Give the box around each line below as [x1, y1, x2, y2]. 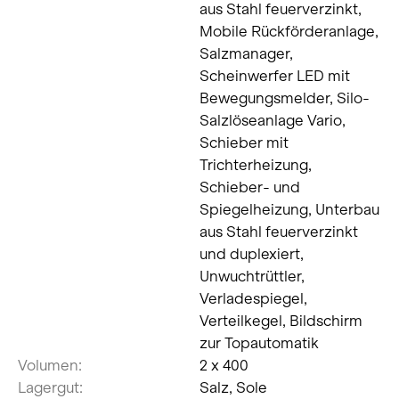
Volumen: [18, 355, 82, 374]
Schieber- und [199, 177, 300, 196]
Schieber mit [199, 133, 289, 151]
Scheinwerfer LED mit [199, 66, 350, 85]
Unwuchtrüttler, [199, 266, 305, 285]
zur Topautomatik [199, 333, 319, 352]
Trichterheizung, [199, 155, 312, 174]
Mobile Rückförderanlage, [199, 21, 379, 40]
